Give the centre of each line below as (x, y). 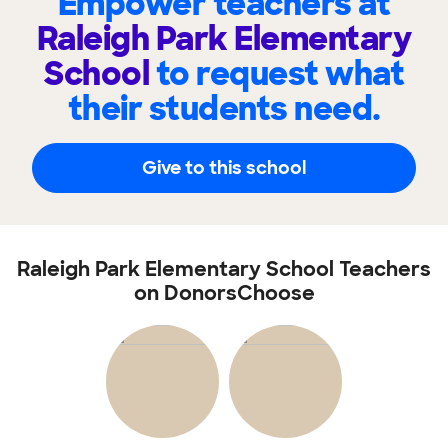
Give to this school (224, 167)
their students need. (224, 109)
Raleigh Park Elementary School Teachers (224, 269)
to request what (279, 74)
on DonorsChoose (224, 293)
